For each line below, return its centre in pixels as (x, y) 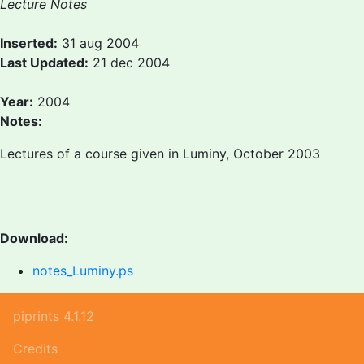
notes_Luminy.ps (83, 271)
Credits (35, 349)
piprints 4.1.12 (54, 316)
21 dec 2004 (129, 63)
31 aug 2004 (98, 43)
